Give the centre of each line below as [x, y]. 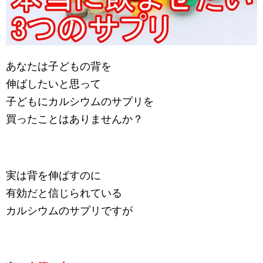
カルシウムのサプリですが [69, 210]
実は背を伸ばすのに [53, 175]
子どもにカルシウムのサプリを [80, 101]
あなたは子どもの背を [59, 66]
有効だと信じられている [64, 193]
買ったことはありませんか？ [75, 119]
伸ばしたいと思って [53, 84]
